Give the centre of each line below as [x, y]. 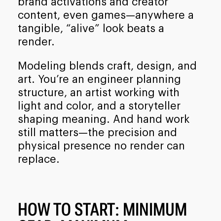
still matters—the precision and [97, 132]
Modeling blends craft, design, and [107, 66]
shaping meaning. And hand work [103, 119]
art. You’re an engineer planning [99, 79]
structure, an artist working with [98, 92]
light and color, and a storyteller [99, 106]
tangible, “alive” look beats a [91, 29]
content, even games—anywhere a [106, 16]
